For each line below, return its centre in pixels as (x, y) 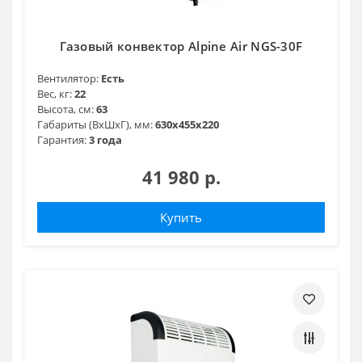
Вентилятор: (68, 78)
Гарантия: (62, 139)
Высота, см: (65, 109)
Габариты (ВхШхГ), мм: (95, 124)
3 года (105, 139)
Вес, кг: (55, 93)
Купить (181, 217)
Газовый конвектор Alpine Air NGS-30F (181, 46)
